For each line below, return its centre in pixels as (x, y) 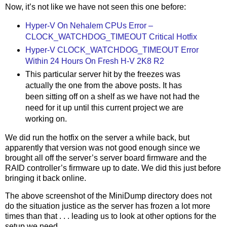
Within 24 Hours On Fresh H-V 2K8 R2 (94, 61)
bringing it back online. (46, 178)
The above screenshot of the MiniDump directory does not (108, 196)
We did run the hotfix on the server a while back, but (97, 137)
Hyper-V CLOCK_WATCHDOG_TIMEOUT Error (112, 50)
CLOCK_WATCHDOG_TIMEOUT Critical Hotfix (111, 36)
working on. (46, 119)
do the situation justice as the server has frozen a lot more (108, 206)
